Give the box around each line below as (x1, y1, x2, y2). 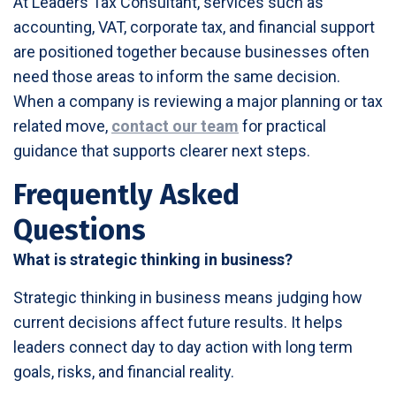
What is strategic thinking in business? (13, 249, 293, 269)
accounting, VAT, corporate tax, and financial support (13, 17, 375, 36)
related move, (13, 116, 111, 135)
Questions (13, 212, 153, 247)
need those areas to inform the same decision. (13, 66, 340, 86)
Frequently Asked (13, 177, 240, 211)
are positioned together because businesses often (13, 42, 369, 61)
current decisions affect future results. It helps (13, 312, 343, 331)
